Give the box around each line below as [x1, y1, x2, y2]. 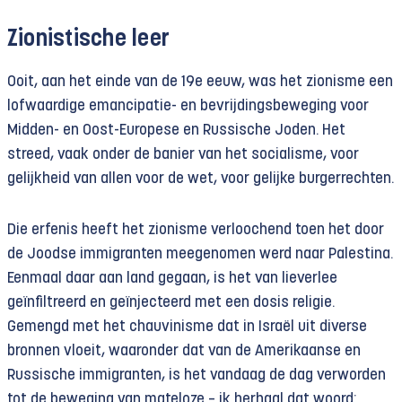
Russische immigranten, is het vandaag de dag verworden [7, 367, 386, 383]
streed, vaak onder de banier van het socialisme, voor [7, 146, 359, 162]
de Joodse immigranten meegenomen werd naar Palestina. [7, 246, 393, 262]
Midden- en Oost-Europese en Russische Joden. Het [7, 122, 345, 138]
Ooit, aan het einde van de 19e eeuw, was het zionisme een [7, 74, 393, 90]
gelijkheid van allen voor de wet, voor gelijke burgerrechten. [7, 170, 394, 187]
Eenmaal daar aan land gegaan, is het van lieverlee [7, 270, 337, 286]
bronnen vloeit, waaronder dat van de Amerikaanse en [7, 343, 361, 359]
